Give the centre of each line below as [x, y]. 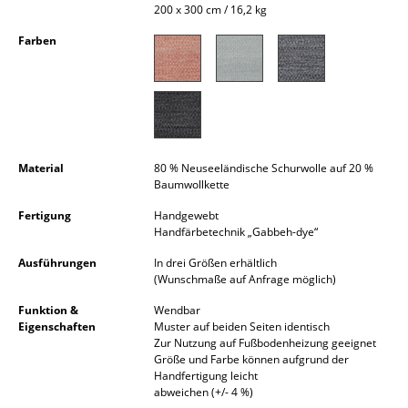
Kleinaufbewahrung [107, 17]
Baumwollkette [192, 185]
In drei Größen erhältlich [215, 263]
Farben [37, 41]
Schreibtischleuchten [112, 243]
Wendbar [177, 311]
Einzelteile [74, 54]
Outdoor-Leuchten [104, 389]
